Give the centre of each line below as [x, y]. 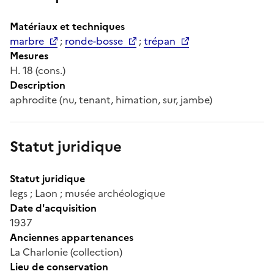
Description [38, 85]
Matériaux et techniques [67, 26]
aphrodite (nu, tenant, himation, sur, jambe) [111, 99]
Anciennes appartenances [72, 237]
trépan [160, 41]
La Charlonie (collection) [66, 252]
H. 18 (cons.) [38, 70]
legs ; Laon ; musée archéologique [87, 193]
